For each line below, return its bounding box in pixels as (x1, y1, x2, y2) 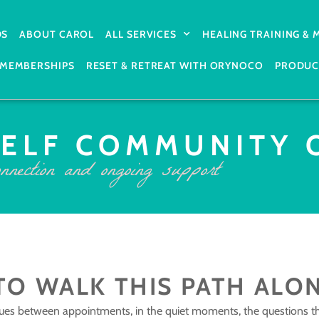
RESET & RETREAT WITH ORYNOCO (85, 58, 263, 72)
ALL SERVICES (105, 27, 177, 41)
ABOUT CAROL (19, 27, 95, 41)
